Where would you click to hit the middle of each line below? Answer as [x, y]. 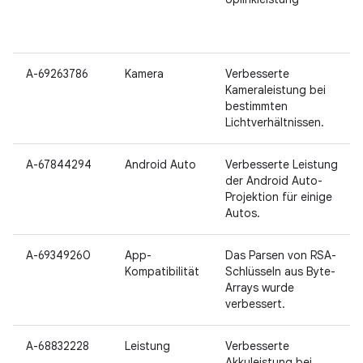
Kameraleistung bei [275, 90]
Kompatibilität [162, 271]
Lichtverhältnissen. [275, 122]
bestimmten [256, 106]
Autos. [243, 213]
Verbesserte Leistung [282, 164]
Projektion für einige [279, 197]
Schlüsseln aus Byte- [280, 271]
